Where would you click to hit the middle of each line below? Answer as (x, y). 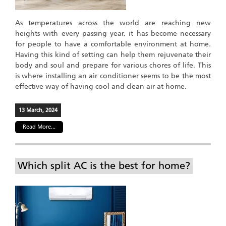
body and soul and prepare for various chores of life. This (113, 65)
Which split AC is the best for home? (104, 165)
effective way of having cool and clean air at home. (101, 86)
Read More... (39, 127)
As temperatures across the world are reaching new (113, 23)
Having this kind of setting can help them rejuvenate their (113, 54)
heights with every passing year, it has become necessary (113, 33)
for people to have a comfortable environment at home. (113, 44)
